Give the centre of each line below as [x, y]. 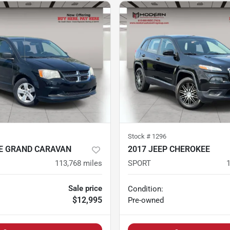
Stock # [140, 137]
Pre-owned [146, 200]
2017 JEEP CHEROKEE [169, 149]
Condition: [146, 189]
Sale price [85, 189]
